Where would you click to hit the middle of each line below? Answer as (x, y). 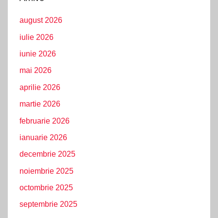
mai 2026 (36, 71)
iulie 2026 (36, 37)
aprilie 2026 (40, 87)
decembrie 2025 (47, 154)
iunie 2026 (38, 54)
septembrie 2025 (48, 204)
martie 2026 (40, 104)
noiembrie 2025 (46, 171)
